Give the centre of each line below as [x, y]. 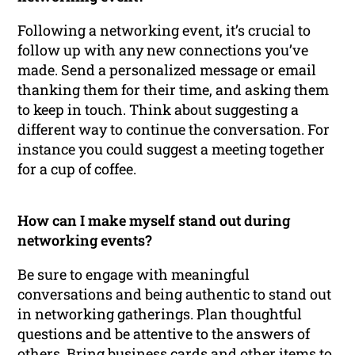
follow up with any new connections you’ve [163, 50]
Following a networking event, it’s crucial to [164, 31]
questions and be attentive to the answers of [164, 334]
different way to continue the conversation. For [174, 130]
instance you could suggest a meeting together [172, 149]
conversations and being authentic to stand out [175, 294]
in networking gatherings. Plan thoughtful [160, 314]
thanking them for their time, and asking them [174, 90]
